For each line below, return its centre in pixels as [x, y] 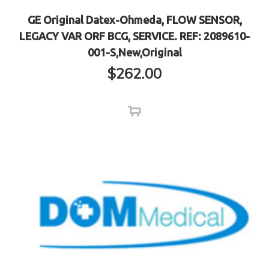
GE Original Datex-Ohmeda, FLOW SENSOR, [134, 20]
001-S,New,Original [134, 52]
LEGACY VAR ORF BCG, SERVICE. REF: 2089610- [134, 36]
